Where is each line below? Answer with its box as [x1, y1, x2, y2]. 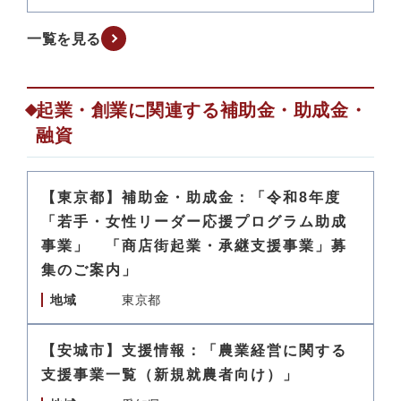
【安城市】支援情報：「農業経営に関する [41, 343, 347, 358]
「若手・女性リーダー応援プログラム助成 [41, 214, 347, 229]
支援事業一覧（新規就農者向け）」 [41, 367, 299, 382]
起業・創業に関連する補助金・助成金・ [36, 100, 368, 120]
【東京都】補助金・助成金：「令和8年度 [41, 190, 341, 205]
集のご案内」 [41, 262, 138, 277]
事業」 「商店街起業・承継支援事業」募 [41, 238, 347, 253]
